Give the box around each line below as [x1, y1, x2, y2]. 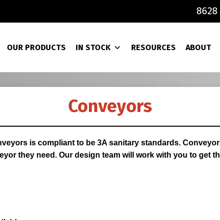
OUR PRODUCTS [7, 43, 66, 52]
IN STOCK [76, 43, 110, 52]
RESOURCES [131, 43, 176, 52]
